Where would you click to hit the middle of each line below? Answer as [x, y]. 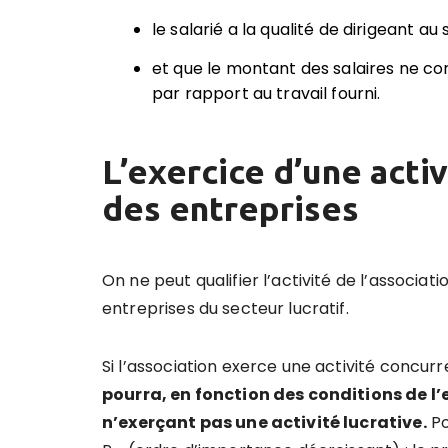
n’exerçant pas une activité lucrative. [264, 422]
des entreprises [230, 207]
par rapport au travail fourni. [266, 93]
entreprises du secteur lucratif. [225, 308]
